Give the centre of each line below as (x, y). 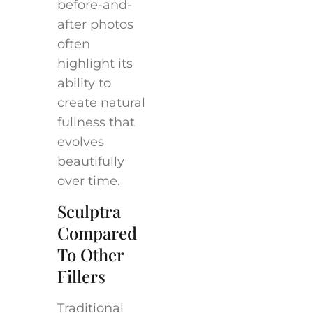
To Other (90, 255)
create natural (101, 102)
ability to (84, 83)
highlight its (95, 63)
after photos (95, 24)
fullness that (96, 122)
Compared (97, 233)
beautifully (90, 161)
